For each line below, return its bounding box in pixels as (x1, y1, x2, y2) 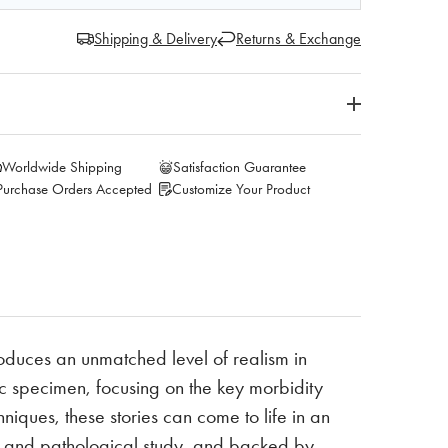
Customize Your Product (172, 180, 311, 198)
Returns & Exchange (236, 28, 361, 48)
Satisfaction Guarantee (173, 158, 307, 176)
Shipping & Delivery (94, 28, 217, 48)
